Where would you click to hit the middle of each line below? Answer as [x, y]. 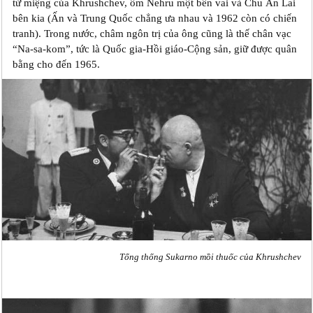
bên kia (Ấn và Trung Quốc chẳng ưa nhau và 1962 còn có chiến [154, 18]
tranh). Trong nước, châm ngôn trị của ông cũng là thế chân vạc [152, 33]
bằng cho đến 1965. [56, 64]
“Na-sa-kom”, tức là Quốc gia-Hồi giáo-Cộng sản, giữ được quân [154, 49]
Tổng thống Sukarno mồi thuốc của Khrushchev [210, 257]
